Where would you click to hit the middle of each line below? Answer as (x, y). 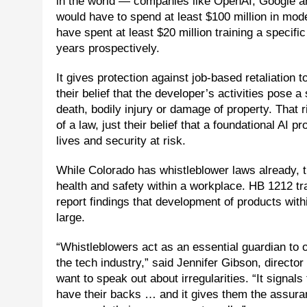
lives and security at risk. (121, 141)
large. (71, 218)
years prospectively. (108, 49)
